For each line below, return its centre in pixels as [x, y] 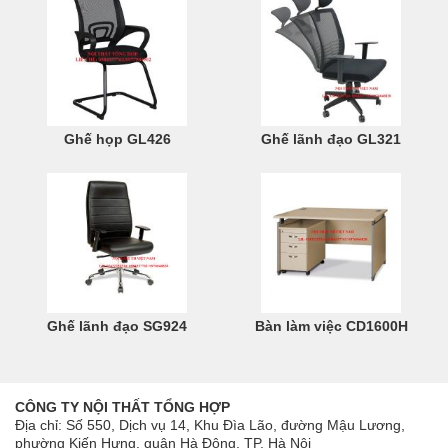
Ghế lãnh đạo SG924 [117, 326]
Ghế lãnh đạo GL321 [331, 139]
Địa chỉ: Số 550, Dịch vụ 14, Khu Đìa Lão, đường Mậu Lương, [210, 425]
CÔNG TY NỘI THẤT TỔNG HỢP [122, 407]
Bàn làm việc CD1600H [331, 326]
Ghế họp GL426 [117, 139]
